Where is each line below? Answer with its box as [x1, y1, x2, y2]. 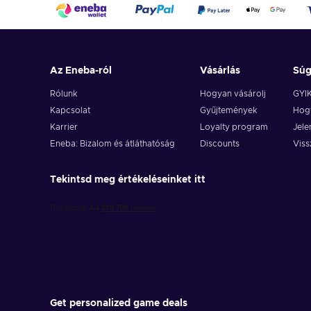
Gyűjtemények [199, 106, 258, 115]
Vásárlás [199, 66, 240, 76]
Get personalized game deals [50, 299, 187, 309]
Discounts [199, 140, 239, 149]
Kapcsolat [50, 106, 90, 115]
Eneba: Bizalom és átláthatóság [50, 140, 175, 149]
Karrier [50, 123, 78, 132]
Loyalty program [199, 123, 268, 132]
